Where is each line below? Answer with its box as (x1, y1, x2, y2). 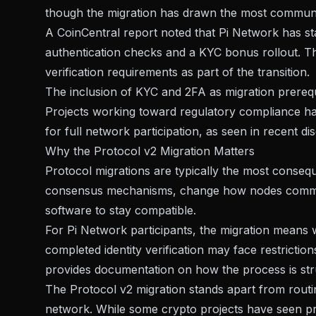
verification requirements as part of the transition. (45, 65, 310, 80)
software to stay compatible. (45, 203, 196, 218)
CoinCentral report (57, 25, 157, 40)
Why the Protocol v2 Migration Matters (45, 144, 255, 159)
